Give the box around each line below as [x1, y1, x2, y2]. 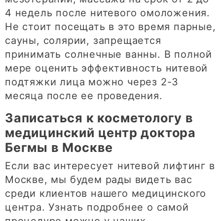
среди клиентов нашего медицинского [5, 187, 207, 200]
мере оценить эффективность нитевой [5, 62, 208, 74]
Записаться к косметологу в [5, 110, 193, 126]
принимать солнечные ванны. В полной [5, 48, 212, 61]
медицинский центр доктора [5, 125, 196, 141]
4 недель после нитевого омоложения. [5, 7, 210, 19]
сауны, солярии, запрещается [5, 35, 161, 47]
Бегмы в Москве [5, 140, 113, 155]
